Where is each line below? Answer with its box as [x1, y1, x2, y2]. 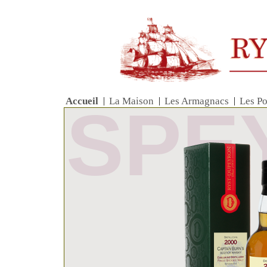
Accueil [66, 95, 98, 107]
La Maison [109, 95, 154, 107]
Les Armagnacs [164, 95, 229, 107]
